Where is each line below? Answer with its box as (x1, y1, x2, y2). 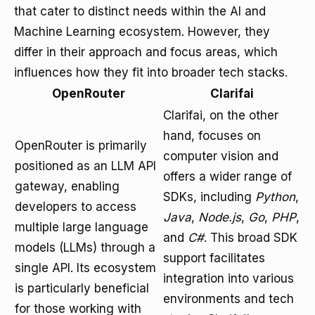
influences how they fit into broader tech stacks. (14, 65, 288, 79)
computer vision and (163, 149, 278, 163)
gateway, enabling (15, 179, 120, 193)
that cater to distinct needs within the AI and (14, 4, 266, 18)
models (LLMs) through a (15, 240, 155, 255)
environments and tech (163, 292, 294, 306)
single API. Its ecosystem (15, 261, 156, 275)
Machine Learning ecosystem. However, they (14, 25, 270, 39)
